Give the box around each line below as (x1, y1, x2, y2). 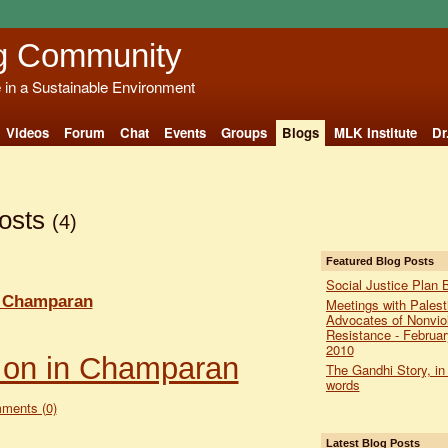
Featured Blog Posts (325, 254, 434, 267)
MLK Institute (333, 122, 417, 142)
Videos (5, 122, 49, 142)
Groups (220, 122, 267, 142)
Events (163, 122, 206, 142)
